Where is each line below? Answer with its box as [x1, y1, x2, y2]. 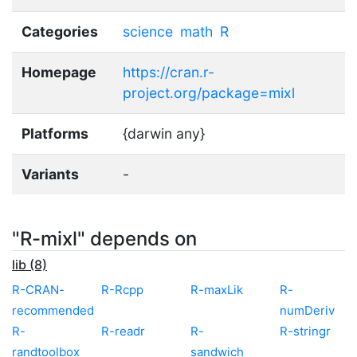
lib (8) [12, 256, 47, 273]
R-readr [101, 323, 145, 339]
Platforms [22, 124, 88, 142]
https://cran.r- [123, 63, 214, 80]
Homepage [22, 63, 96, 80]
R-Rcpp [101, 281, 143, 297]
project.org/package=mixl [123, 84, 295, 101]
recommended [12, 302, 94, 318]
